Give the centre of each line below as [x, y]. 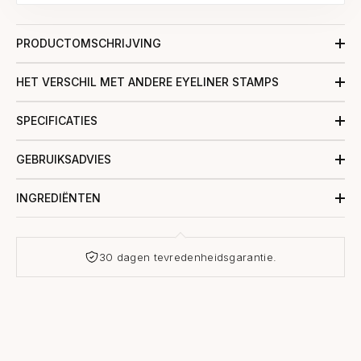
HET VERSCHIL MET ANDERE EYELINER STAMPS [147, 81]
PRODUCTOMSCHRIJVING [89, 43]
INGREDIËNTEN [58, 197]
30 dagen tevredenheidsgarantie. [188, 257]
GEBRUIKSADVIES [64, 159]
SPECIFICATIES [57, 120]
